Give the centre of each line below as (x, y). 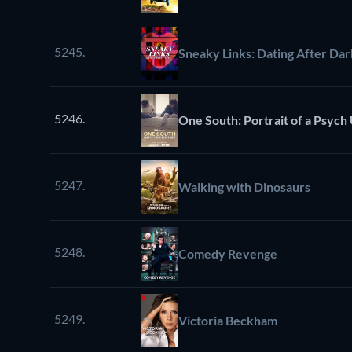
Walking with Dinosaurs (244, 186)
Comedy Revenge (228, 253)
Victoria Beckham (228, 320)
